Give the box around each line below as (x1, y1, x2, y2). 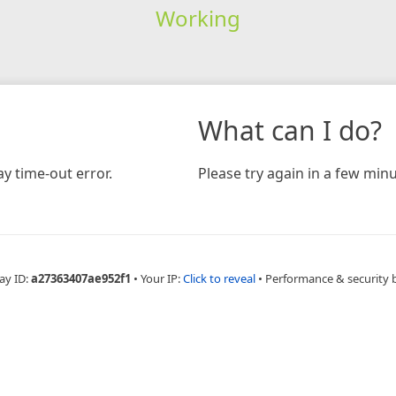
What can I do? (198, 111, 382, 148)
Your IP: (140, 270, 183, 286)
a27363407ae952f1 (30, 270, 131, 286)
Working (155, 3, 240, 33)
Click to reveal (182, 270, 255, 286)
